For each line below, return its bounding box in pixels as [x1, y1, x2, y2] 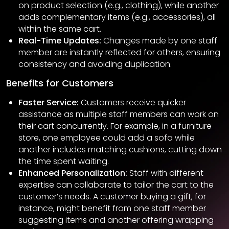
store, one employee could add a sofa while [18, 132, 195, 144]
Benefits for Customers [6, 77, 113, 90]
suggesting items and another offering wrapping [18, 214, 214, 226]
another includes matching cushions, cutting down [18, 144, 222, 156]
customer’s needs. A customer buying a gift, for [18, 191, 206, 203]
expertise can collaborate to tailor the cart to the [18, 179, 214, 191]
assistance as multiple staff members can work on [18, 108, 219, 121]
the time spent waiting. [18, 155, 109, 168]
